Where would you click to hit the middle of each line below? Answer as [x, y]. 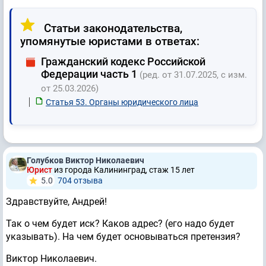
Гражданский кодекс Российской [123, 61]
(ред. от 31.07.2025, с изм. [193, 75]
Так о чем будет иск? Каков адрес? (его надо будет [120, 224]
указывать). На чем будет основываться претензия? [123, 237]
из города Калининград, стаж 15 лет [124, 170]
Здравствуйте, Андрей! [56, 202]
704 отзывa [80, 180]
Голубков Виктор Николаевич [85, 160]
